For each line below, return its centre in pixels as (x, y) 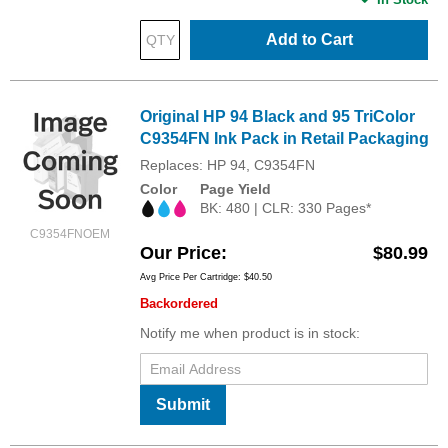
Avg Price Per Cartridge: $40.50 (206, 276)
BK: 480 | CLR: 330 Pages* (285, 208)
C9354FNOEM (70, 234)
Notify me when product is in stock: (250, 332)
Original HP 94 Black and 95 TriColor (277, 117)
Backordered (179, 303)
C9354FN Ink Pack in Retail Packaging (284, 139)
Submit (183, 404)
